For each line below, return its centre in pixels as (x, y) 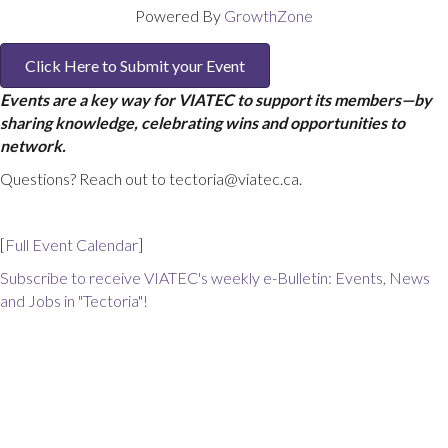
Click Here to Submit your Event (135, 65)
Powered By (179, 15)
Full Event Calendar (71, 244)
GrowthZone (268, 15)
